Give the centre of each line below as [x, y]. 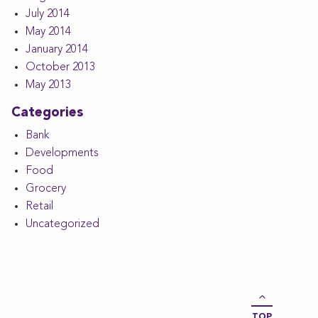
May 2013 [48, 86]
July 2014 [48, 15]
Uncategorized [62, 225]
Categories [47, 114]
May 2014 [48, 32]
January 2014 [57, 50]
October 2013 [60, 68]
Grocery [46, 189]
